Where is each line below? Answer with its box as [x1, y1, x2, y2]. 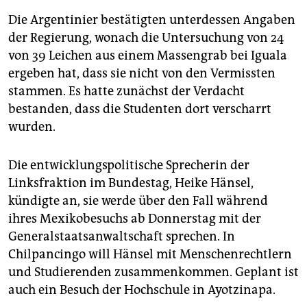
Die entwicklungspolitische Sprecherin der [8, 158, 249, 173]
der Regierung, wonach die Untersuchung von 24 [8, 30, 284, 46]
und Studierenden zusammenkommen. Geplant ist [8, 265, 299, 280]
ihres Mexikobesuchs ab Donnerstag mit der [8, 211, 261, 227]
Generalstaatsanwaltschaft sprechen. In [8, 229, 235, 245]
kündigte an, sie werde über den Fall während [8, 193, 268, 209]
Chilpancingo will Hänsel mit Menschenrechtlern [8, 247, 292, 262]
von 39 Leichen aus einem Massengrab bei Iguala [8, 48, 287, 64]
